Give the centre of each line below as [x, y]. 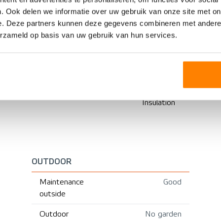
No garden [163, 214]
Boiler [152, 82]
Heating [156, 42]
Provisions [160, 10]
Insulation [159, 102]
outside [53, 194]
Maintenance [62, 182]
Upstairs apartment [45, 10]
